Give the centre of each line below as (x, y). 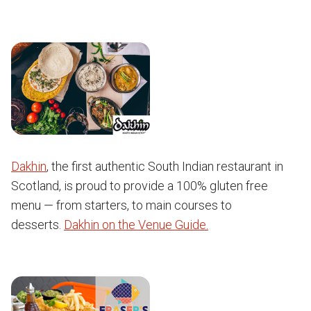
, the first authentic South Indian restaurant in (165, 166)
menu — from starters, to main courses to (121, 205)
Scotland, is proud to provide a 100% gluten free (140, 186)
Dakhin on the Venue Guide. (136, 225)
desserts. (37, 225)
